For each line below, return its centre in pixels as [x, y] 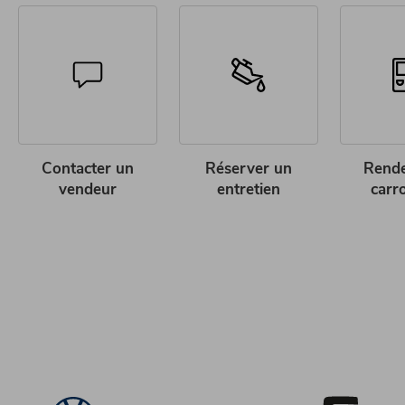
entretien [249, 189]
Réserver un [249, 169]
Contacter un [88, 169]
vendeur [88, 189]
